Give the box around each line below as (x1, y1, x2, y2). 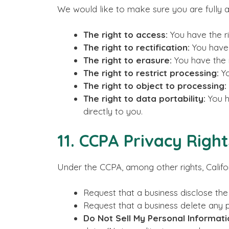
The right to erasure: (83, 55, 172, 65)
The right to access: (83, 29, 168, 40)
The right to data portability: (83, 93, 205, 104)
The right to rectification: (83, 42, 190, 53)
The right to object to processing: (83, 80, 226, 91)
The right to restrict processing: (83, 67, 219, 78)
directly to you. (83, 106, 143, 117)
